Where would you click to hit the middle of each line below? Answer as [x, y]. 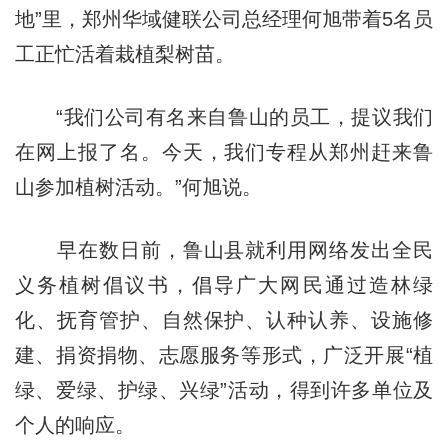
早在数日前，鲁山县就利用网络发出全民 [224, 249]
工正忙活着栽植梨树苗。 [124, 53]
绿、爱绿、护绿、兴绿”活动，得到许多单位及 [224, 389]
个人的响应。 [74, 424]
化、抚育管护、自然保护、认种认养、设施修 [224, 319]
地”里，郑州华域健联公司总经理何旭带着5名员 [224, 18]
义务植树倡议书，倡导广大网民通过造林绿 [224, 284]
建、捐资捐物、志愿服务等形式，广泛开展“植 [224, 354]
